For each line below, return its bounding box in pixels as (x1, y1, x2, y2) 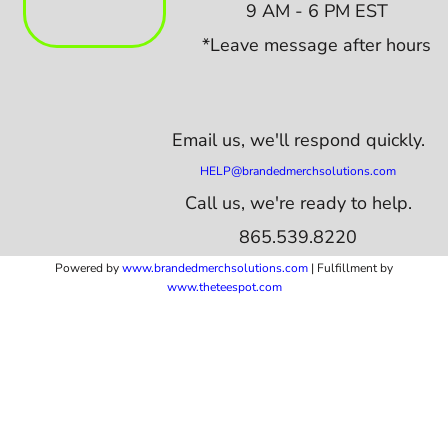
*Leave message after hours (202, 32, 432, 57)
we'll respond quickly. (249, 128, 425, 152)
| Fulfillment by (308, 260, 393, 276)
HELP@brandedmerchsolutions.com (200, 163, 397, 179)
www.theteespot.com (166, 279, 282, 295)
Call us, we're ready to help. (184, 191, 412, 215)
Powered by (55, 260, 122, 276)
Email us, (171, 128, 250, 152)
